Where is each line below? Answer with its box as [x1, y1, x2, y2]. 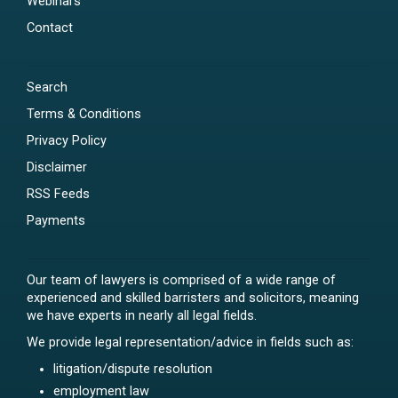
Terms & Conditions [27, 107, 141, 123]
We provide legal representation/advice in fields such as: [27, 335, 354, 351]
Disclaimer [27, 160, 87, 176]
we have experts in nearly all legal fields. [27, 308, 257, 324]
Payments [27, 213, 85, 229]
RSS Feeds [27, 187, 90, 203]
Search [27, 80, 68, 96]
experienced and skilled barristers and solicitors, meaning [27, 291, 359, 306]
